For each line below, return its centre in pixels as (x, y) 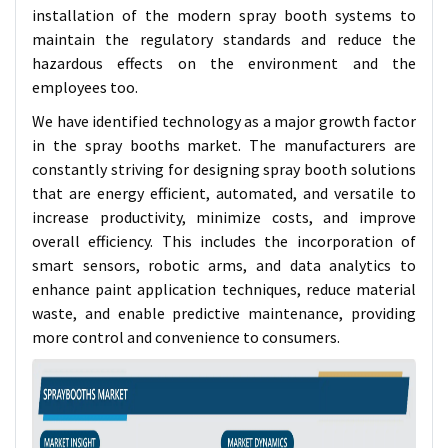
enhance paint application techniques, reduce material (224, 289)
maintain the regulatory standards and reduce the (224, 39)
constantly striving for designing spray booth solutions (224, 169)
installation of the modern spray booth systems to (224, 15)
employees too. (85, 87)
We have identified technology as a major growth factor (224, 121)
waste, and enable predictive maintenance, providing (224, 313)
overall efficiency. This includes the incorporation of (224, 241)
